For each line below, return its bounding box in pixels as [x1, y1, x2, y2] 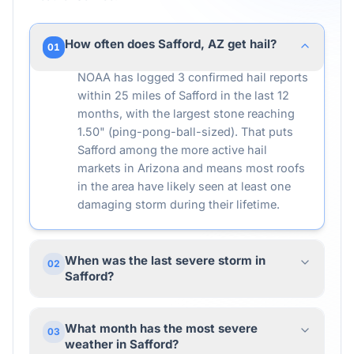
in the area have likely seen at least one [77, 179, 291, 193]
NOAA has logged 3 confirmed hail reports [77, 70, 308, 84]
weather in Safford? [65, 337, 179, 352]
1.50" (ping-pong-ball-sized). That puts [77, 125, 293, 138]
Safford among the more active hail [77, 143, 267, 156]
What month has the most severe [65, 321, 258, 336]
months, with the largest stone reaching [77, 107, 295, 120]
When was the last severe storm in [65, 253, 265, 268]
